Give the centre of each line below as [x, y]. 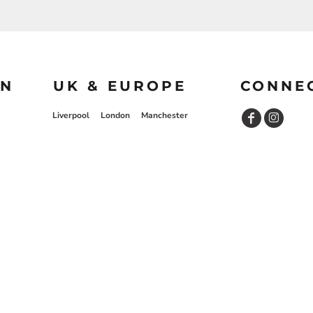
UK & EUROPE [120, 86]
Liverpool [71, 115]
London [115, 115]
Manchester [164, 115]
